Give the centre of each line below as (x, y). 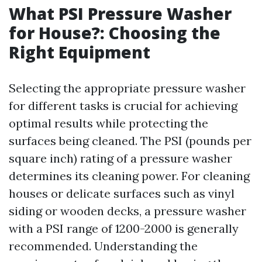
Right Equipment (80, 52)
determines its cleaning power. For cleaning (129, 176)
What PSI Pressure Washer (120, 13)
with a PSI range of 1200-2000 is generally (124, 228)
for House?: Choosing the (115, 33)
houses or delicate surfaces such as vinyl (122, 193)
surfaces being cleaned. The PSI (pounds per (130, 141)
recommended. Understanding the (103, 246)
